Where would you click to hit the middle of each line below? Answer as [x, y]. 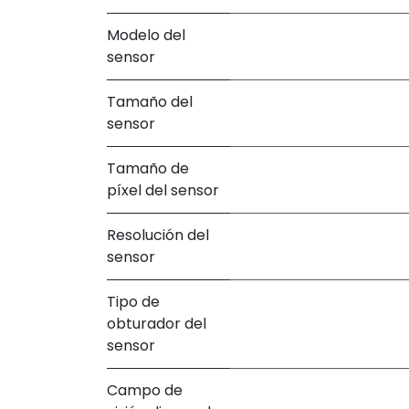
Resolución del [158, 235]
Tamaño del [150, 101]
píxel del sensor [163, 190]
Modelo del [146, 35]
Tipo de [133, 301]
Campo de [145, 390]
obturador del [157, 323]
